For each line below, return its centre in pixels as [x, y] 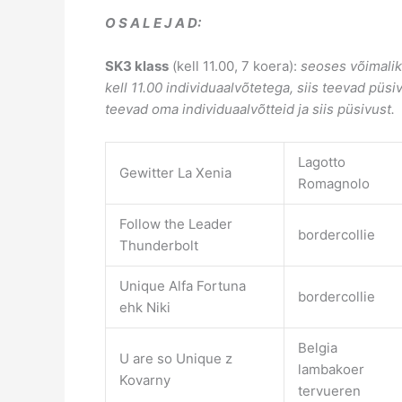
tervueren [329, 390]
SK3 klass [137, 66]
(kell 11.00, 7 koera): [235, 66]
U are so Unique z [176, 358]
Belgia [318, 347]
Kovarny [145, 380]
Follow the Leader [176, 223]
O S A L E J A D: [154, 22]
